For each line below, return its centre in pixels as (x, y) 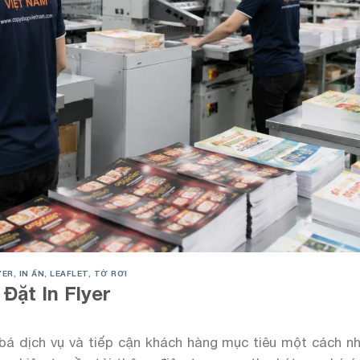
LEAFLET (69, 274)
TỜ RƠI (110, 274)
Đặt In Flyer (57, 294)
